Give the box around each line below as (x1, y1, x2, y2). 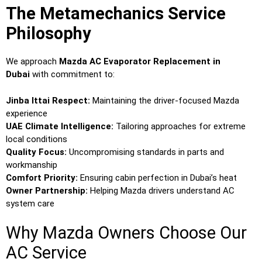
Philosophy (6, 23, 91, 44)
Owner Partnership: (6, 185, 88, 196)
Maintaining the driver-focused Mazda (90, 95, 239, 106)
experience (6, 108, 47, 119)
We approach (6, 56, 59, 67)
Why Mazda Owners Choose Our (6, 223, 247, 243)
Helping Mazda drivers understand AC (88, 185, 235, 196)
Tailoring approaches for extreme (113, 120, 246, 132)
